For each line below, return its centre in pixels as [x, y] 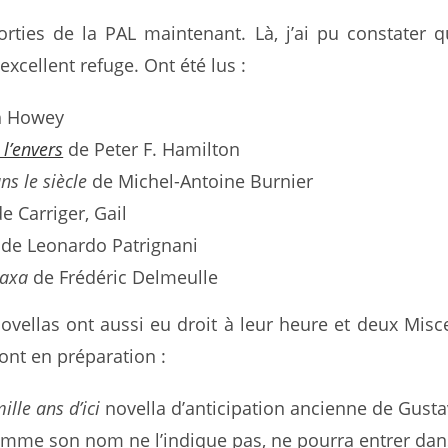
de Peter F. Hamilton [152, 149]
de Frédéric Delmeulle [123, 277]
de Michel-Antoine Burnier [200, 181]
